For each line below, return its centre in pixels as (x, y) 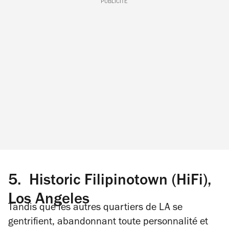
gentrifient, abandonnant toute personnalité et (108, 223)
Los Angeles (49, 200)
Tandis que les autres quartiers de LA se (95, 208)
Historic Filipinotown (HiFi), (116, 181)
